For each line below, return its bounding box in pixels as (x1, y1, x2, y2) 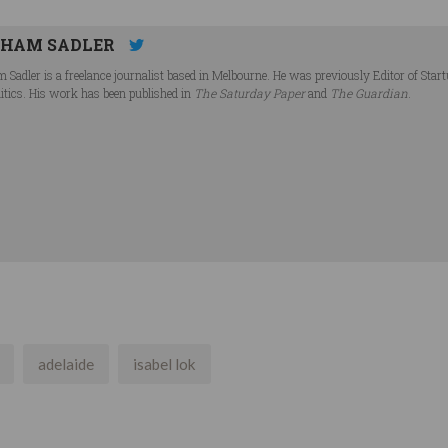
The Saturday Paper (194, 84, 305, 101)
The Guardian (330, 84, 408, 101)
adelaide (38, 355, 94, 374)
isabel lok (133, 355, 196, 374)
